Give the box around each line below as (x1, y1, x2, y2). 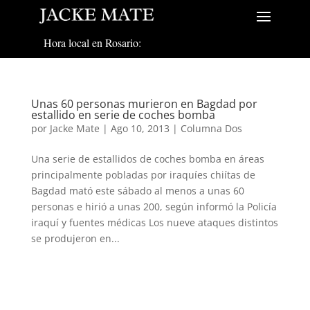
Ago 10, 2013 (110, 121, 170, 135)
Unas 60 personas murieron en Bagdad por (30, 95, 257, 111)
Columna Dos (180, 121, 242, 135)
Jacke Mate (49, 121, 100, 135)
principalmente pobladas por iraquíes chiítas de (30, 167, 255, 181)
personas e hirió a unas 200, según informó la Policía (30, 199, 277, 213)
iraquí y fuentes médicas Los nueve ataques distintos (30, 215, 278, 229)
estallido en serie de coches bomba (30, 107, 215, 122)
